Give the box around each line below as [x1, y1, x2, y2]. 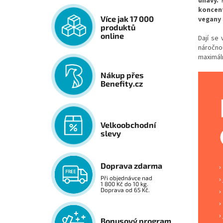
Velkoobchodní [101, 120, 156, 130]
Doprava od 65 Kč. [101, 186, 150, 194]
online [101, 31, 124, 41]
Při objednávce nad [101, 174, 153, 182]
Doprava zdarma [101, 161, 163, 171]
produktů [101, 22, 136, 32]
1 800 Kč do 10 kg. [101, 180, 149, 188]
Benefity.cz [101, 79, 143, 89]
